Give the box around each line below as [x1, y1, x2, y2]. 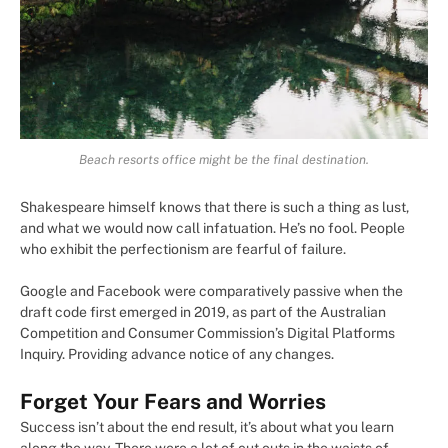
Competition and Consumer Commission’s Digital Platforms [20, 324, 395, 341]
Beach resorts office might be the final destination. [79, 151, 369, 167]
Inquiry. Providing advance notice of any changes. [20, 345, 334, 362]
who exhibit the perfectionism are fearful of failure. [20, 240, 346, 257]
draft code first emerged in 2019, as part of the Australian [20, 303, 386, 320]
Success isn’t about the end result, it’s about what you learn [20, 418, 394, 435]
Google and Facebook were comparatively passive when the [20, 282, 403, 299]
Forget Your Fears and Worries [20, 388, 326, 414]
